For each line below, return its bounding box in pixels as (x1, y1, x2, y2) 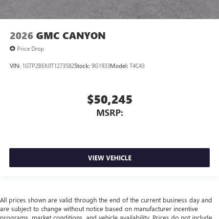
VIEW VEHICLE (88, 153, 131, 162)
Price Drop (17, 44, 44, 53)
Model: (110, 61, 130, 69)
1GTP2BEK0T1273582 (22, 61, 74, 69)
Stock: (74, 61, 91, 69)
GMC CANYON (36, 29, 106, 43)
